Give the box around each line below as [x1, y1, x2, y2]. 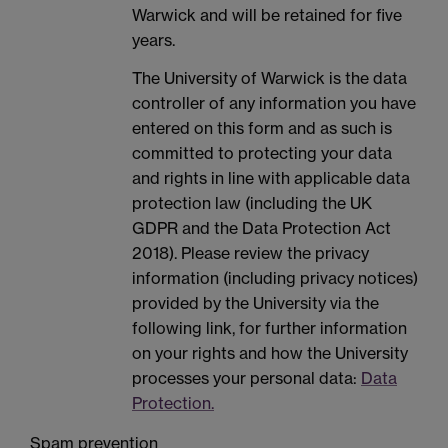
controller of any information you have [132, 92, 416, 113]
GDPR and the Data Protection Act [132, 217, 391, 238]
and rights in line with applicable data [132, 167, 410, 188]
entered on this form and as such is [132, 117, 392, 138]
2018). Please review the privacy [132, 242, 369, 263]
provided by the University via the [132, 292, 379, 313]
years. [132, 30, 175, 51]
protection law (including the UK [132, 192, 372, 213]
